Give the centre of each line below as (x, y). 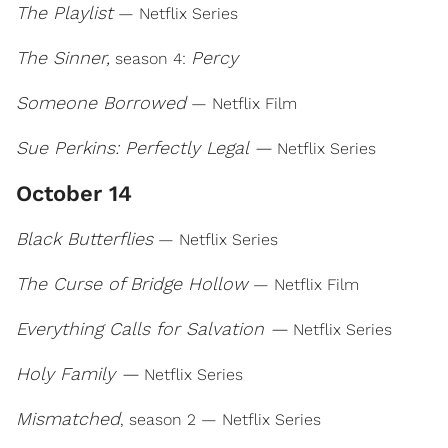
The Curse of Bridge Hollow (132, 283)
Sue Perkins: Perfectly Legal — (144, 147)
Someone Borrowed (101, 102)
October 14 (74, 193)
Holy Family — (77, 373)
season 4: (150, 58)
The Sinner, (63, 57)
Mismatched (68, 418)
